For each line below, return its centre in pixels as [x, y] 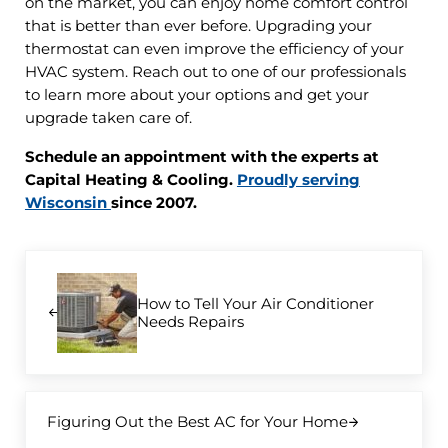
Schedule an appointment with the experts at [201, 157]
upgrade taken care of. [108, 118]
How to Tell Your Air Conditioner [255, 303]
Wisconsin [67, 203]
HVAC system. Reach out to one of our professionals [215, 72]
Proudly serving [298, 180]
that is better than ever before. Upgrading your [198, 26]
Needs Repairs [190, 321]
